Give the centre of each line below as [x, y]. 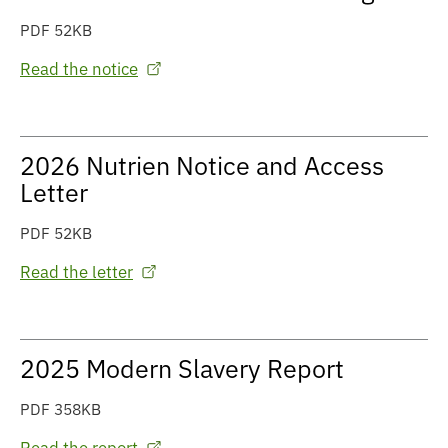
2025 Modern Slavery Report [182, 369]
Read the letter [76, 272]
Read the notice [79, 69]
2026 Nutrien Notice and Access [202, 166]
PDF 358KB [60, 409]
